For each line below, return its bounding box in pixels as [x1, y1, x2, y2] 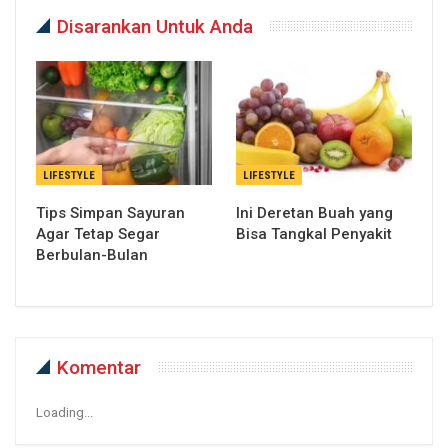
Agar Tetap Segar [36, 224, 160, 243]
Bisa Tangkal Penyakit [236, 224, 392, 243]
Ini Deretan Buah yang [236, 203, 393, 222]
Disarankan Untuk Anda [57, 15, 253, 39]
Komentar [57, 355, 141, 379]
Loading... [36, 404, 93, 420]
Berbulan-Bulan [36, 245, 148, 264]
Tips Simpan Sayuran [36, 203, 185, 222]
